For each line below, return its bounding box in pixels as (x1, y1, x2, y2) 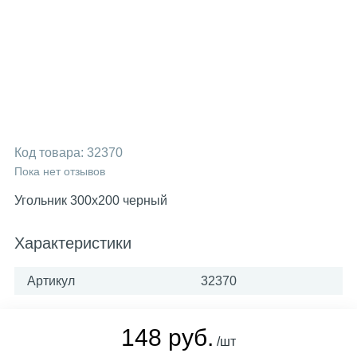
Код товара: (14, 146, 87, 159)
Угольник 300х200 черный (14, 194, 167, 207)
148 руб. (121, 324, 214, 351)
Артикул (27, 274, 75, 288)
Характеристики (14, 234, 131, 252)
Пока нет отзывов (14, 165, 105, 178)
